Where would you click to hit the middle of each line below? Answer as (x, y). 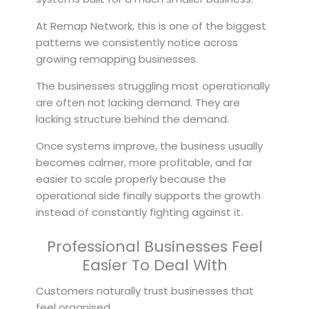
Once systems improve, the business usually (149, 146)
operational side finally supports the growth (148, 196)
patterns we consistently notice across (137, 43)
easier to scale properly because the (131, 179)
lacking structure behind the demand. (132, 119)
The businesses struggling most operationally (153, 86)
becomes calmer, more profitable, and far (144, 163)
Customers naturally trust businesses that (145, 291)
